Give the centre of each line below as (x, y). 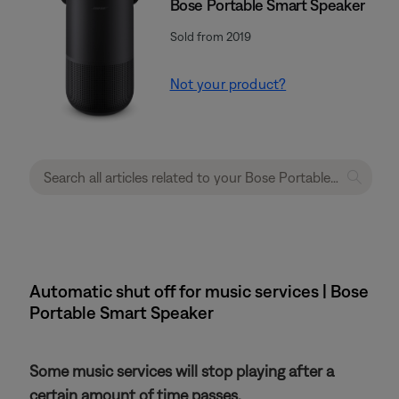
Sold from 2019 (210, 36)
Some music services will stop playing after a (182, 371)
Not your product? (228, 83)
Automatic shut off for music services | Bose (199, 291)
